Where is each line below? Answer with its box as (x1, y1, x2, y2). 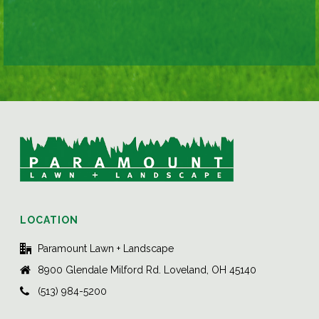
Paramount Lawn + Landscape (38, 242, 174, 254)
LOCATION (20, 214, 79, 226)
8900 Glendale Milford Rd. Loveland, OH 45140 (38, 263, 257, 276)
